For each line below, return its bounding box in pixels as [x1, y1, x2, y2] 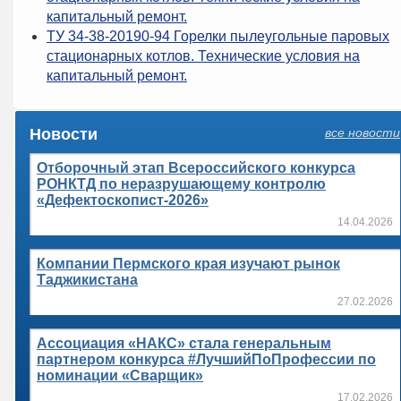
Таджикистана [37, 272, 138, 287]
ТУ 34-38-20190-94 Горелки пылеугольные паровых [47, 29, 389, 44]
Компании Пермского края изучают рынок [37, 256, 340, 271]
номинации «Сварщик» [37, 368, 203, 383]
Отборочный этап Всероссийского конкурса [37, 160, 355, 175]
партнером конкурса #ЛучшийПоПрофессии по [37, 352, 376, 367]
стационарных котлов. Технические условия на [47, 48, 360, 64]
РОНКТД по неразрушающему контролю [37, 176, 326, 192]
